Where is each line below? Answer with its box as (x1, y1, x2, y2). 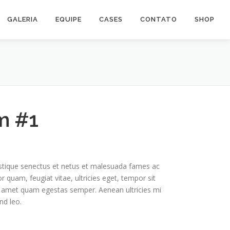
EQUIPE (55, 15, 82, 23)
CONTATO (140, 15, 177, 23)
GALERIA (7, 15, 38, 23)
